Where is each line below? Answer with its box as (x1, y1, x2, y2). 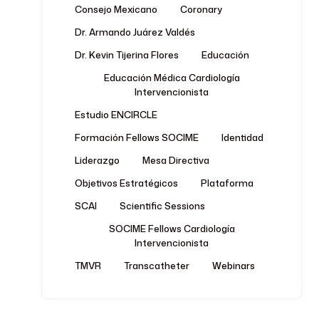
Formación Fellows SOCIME (75, 131, 199, 144)
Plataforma (201, 177, 253, 189)
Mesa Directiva (142, 154, 209, 167)
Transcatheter (124, 259, 189, 272)
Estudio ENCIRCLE (75, 108, 157, 121)
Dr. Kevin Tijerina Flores (75, 48, 179, 61)
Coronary (180, 3, 222, 16)
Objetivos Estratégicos (75, 177, 178, 189)
